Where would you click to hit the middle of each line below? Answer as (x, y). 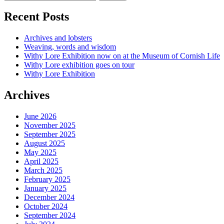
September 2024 (50, 215)
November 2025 (50, 125)
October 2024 (46, 206)
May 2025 (40, 152)
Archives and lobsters (58, 38)
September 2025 (50, 134)
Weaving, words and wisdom (70, 47)
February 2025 (47, 179)
